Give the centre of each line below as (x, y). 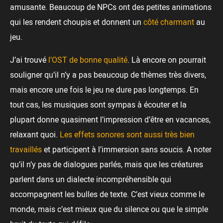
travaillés (26, 150)
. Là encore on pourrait (167, 60)
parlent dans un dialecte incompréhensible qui (91, 179)
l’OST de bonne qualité (88, 60)
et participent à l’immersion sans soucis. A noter (127, 150)
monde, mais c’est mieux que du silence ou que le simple (109, 209)
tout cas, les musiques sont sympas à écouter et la (98, 105)
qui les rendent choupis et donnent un (77, 22)
